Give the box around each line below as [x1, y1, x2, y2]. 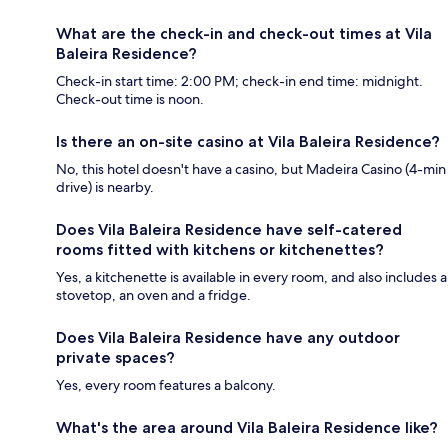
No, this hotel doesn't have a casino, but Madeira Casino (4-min [56, 160, 446, 179]
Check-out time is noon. [56, 90, 204, 109]
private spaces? [56, 348, 175, 368]
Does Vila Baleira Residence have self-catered [56, 220, 402, 240]
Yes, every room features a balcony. [56, 376, 276, 395]
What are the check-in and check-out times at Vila [56, 24, 432, 44]
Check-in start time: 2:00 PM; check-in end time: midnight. [56, 72, 423, 91]
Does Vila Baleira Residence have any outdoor [56, 328, 400, 348]
